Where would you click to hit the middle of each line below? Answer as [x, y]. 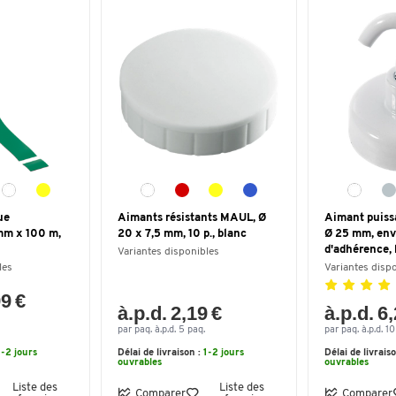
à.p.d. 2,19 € [170, 313]
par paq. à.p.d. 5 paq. [161, 330]
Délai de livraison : [160, 353]
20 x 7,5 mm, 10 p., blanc [182, 234]
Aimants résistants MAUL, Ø [192, 218]
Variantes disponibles [168, 252]
